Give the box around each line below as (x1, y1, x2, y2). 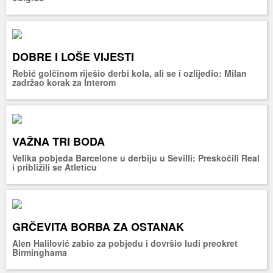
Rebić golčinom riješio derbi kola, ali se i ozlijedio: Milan (12, 66, 247, 79)
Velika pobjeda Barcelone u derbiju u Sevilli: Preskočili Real (12, 152, 260, 165)
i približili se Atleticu (12, 161, 97, 174)
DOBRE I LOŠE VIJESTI (12, 48, 134, 65)
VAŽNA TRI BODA (12, 133, 105, 150)
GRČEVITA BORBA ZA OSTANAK (12, 218, 184, 235)
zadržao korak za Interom (12, 76, 116, 88)
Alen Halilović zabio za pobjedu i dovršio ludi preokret (12, 236, 238, 249)
